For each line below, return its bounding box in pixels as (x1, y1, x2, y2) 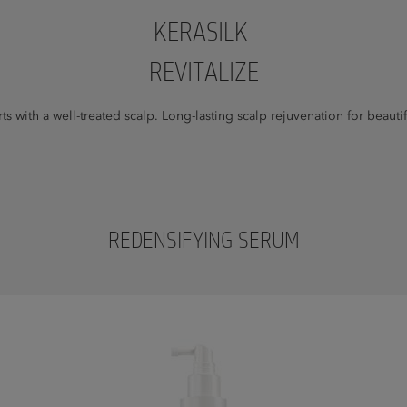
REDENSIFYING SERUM (107, 229, 300, 254)
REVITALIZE (148, 59, 259, 88)
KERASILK (153, 19, 254, 48)
